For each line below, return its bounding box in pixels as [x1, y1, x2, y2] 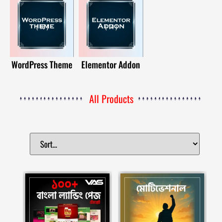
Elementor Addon [81, 57, 141, 71]
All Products [89, 91, 133, 107]
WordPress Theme [11, 57, 73, 71]
